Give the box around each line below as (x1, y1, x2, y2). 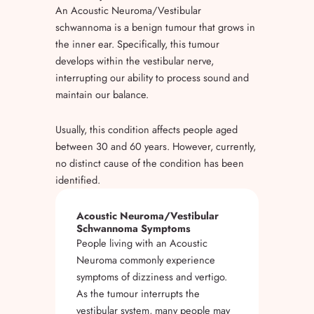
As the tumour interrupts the (76, 285, 200, 301)
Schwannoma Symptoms (76, 220, 191, 235)
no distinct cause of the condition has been (55, 155, 244, 170)
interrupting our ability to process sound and (55, 70, 249, 86)
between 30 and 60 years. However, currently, (55, 138, 256, 153)
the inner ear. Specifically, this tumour (55, 36, 219, 52)
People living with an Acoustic (76, 235, 207, 250)
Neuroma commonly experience (76, 252, 215, 267)
